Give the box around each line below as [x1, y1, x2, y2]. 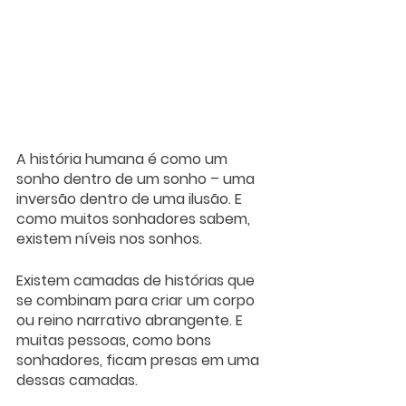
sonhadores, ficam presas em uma [16, 349, 263, 371]
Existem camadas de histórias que [16, 269, 258, 291]
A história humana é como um [16, 148, 231, 169]
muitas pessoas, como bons [16, 329, 215, 351]
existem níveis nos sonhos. [16, 227, 206, 249]
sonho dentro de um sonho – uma [16, 168, 258, 189]
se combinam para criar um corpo [16, 289, 258, 311]
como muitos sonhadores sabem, [16, 208, 254, 229]
